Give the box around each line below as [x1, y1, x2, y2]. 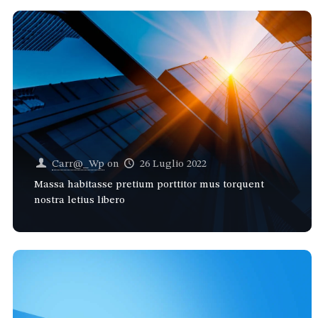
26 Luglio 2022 [139, 158, 207, 170]
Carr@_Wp [51, 158, 104, 170]
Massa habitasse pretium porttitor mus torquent [33, 179, 264, 190]
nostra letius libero [33, 194, 125, 206]
